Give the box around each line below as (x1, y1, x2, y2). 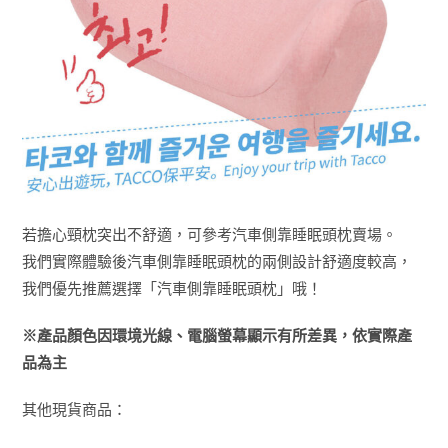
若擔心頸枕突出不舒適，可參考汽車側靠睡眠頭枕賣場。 (22, 226, 398, 243)
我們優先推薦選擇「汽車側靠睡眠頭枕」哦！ (22, 280, 323, 297)
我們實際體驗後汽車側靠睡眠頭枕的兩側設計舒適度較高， (22, 253, 413, 270)
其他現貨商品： (22, 401, 128, 418)
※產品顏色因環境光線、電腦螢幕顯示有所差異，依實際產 (22, 327, 413, 344)
